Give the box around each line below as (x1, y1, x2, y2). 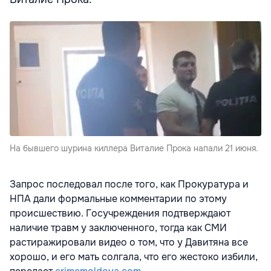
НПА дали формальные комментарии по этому (10, 192, 227, 206)
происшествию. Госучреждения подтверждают (10, 207, 230, 220)
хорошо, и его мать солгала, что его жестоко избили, (10, 250, 258, 264)
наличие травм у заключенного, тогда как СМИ (10, 221, 227, 235)
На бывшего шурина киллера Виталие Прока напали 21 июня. (10, 143, 258, 154)
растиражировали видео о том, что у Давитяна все (10, 236, 248, 249)
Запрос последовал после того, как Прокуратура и (10, 178, 249, 191)
